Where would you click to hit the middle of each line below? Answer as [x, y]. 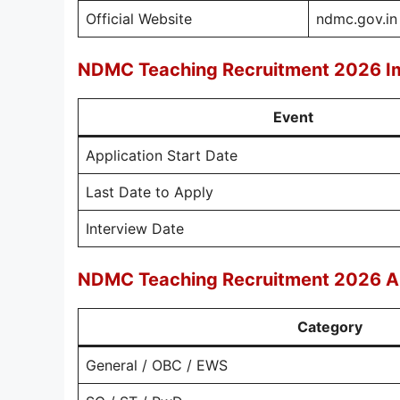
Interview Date [135, 229]
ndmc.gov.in [357, 19]
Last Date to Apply [150, 192]
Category [330, 327]
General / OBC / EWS [157, 365]
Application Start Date [162, 155]
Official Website [139, 19]
